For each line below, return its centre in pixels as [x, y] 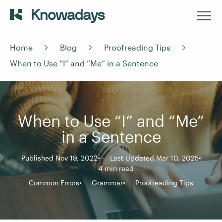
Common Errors [54, 183]
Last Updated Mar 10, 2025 [154, 158]
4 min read [116, 168]
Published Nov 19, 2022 [59, 158]
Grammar [107, 183]
